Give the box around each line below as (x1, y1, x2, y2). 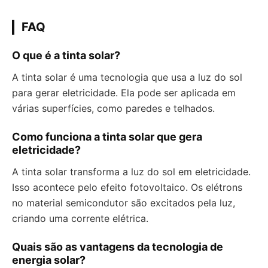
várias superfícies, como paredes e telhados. (12, 102, 215, 115)
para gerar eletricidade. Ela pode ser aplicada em (12, 87, 236, 99)
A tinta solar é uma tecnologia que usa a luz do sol (12, 71, 242, 84)
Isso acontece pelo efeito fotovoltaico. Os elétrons (12, 181, 242, 194)
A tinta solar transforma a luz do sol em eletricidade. (12, 166, 251, 178)
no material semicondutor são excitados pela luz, (12, 197, 235, 209)
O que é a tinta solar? (12, 49, 120, 62)
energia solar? (12, 254, 86, 267)
